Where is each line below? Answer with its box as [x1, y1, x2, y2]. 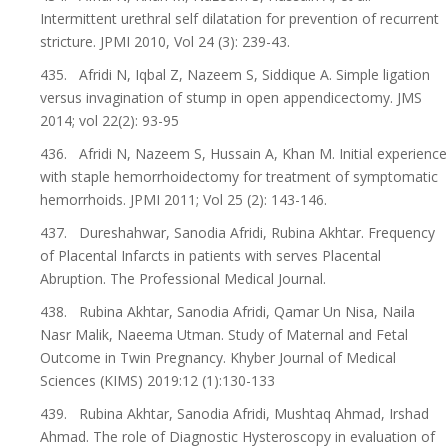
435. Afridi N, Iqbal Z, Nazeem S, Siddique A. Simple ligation [40, 65, 430, 84]
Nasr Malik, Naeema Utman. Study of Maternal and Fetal [40, 325, 408, 344]
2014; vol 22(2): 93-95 [40, 111, 179, 130]
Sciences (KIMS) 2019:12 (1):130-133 [40, 371, 275, 390]
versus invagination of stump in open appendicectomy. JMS [40, 88, 422, 107]
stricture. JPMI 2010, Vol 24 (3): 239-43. [40, 32, 290, 51]
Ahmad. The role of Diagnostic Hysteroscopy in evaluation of [40, 427, 435, 446]
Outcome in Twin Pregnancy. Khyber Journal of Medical [40, 348, 396, 367]
